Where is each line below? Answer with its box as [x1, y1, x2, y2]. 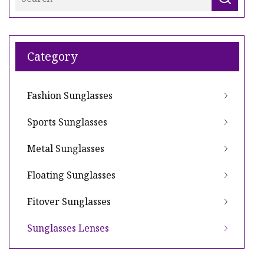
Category [27, 48, 77, 65]
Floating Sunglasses [27, 169, 115, 182]
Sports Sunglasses [27, 115, 107, 129]
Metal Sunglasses [27, 142, 104, 156]
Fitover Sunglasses [27, 195, 111, 209]
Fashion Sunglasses [27, 89, 113, 103]
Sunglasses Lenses [27, 222, 109, 235]
